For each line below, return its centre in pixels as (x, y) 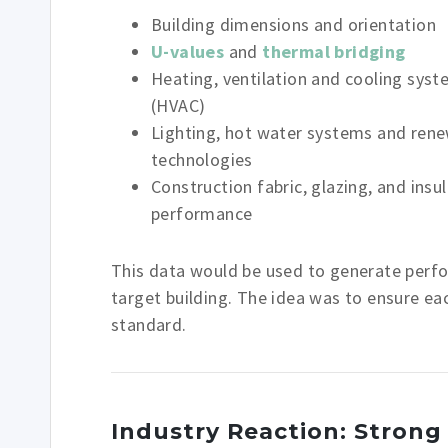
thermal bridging (334, 51)
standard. (149, 324)
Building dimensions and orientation (293, 24)
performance (202, 213)
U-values (188, 51)
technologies (202, 159)
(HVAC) (178, 105)
